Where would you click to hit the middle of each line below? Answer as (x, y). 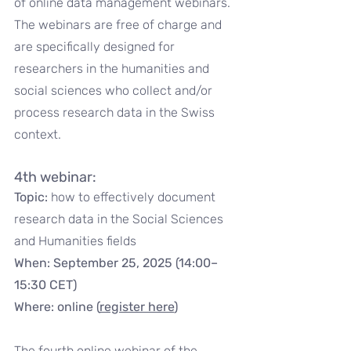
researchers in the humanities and (113, 69)
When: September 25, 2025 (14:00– (116, 263)
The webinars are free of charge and (119, 25)
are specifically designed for (96, 47)
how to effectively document (135, 197)
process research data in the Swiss (116, 112)
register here (137, 307)
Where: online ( (57, 307)
